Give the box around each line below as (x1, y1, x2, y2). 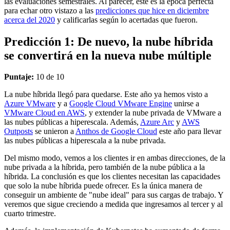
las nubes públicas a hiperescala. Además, (4, 118, 140, 127)
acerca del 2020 (4, 15, 55, 24)
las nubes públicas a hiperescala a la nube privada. (4, 136, 166, 145)
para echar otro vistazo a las (4, 6, 95, 15)
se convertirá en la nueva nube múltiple (4, 48, 212, 62)
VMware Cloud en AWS (4, 108, 85, 118)
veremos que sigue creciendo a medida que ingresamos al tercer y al (4, 200, 223, 209)
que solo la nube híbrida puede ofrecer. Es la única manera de (4, 181, 202, 190)
